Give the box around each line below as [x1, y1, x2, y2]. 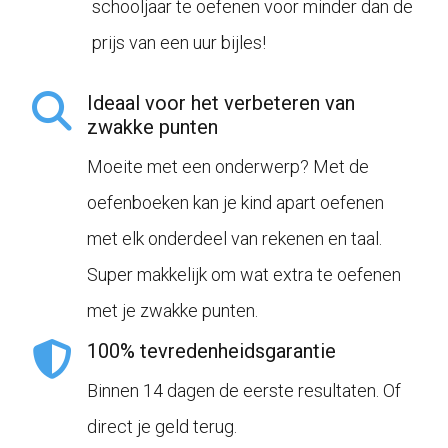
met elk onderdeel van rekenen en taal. [87, 228, 383, 250]
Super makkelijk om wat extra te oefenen [87, 264, 402, 286]
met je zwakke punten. [87, 300, 259, 322]
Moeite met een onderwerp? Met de [87, 156, 370, 178]
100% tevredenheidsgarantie [87, 339, 337, 364]
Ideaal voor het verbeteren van [87, 91, 356, 116]
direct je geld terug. [87, 416, 238, 438]
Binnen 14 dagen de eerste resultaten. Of [87, 380, 402, 402]
